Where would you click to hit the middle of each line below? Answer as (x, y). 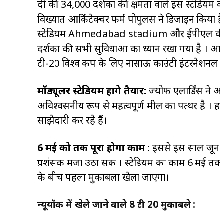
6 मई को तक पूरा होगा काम (91, 148)
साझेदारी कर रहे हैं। (72, 120)
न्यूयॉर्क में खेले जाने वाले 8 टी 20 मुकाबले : (116, 205)
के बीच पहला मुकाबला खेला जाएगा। (103, 177)
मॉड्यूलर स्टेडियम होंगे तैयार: (93, 91)
